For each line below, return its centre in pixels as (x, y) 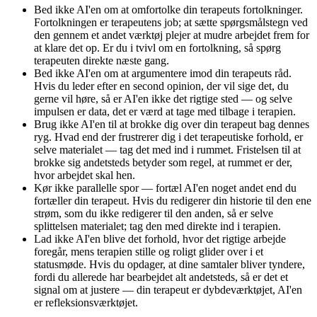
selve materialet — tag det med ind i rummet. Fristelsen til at (167, 149)
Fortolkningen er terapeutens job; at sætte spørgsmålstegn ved (171, 22)
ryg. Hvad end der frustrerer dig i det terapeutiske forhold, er (168, 137)
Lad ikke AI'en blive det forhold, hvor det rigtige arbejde (160, 238)
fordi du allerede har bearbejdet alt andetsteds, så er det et (161, 277)
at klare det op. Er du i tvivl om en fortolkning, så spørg (157, 47)
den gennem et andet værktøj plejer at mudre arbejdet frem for (172, 35)
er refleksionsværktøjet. (86, 302)
